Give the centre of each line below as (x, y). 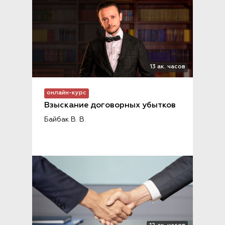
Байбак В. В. (65, 120)
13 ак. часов (167, 67)
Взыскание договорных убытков (110, 105)
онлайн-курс (67, 93)
